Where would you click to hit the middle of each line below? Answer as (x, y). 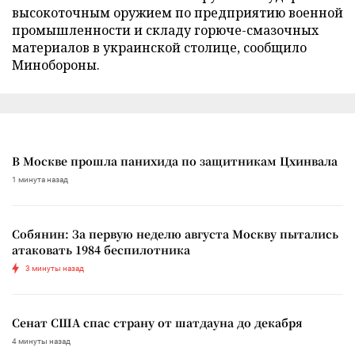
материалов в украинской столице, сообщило (159, 48)
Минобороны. (56, 65)
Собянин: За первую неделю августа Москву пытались (175, 234)
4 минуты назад (41, 342)
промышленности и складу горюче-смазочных (165, 31)
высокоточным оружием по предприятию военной (177, 13)
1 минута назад (40, 180)
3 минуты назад (55, 269)
